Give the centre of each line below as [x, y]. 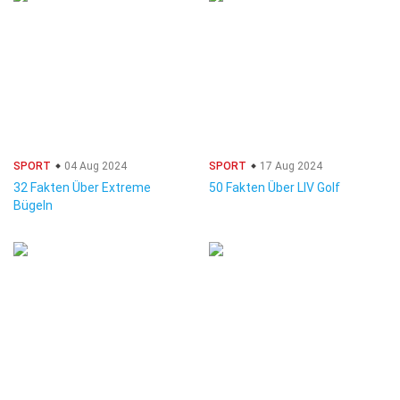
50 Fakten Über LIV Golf [275, 187]
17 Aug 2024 [290, 166]
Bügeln [33, 205]
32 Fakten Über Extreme [82, 187]
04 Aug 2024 [94, 166]
